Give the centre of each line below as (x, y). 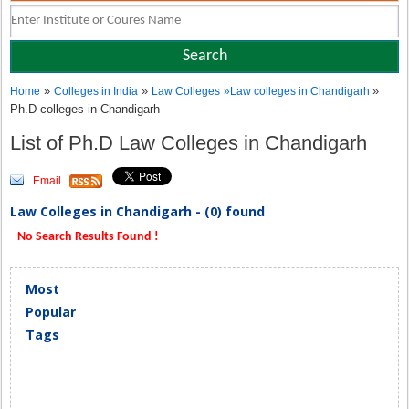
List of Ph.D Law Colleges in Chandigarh (192, 143)
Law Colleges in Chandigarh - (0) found (138, 211)
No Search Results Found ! (87, 237)
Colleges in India (96, 91)
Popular (51, 312)
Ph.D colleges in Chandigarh (85, 109)
